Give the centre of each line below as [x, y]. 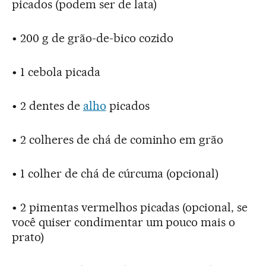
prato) [28, 237]
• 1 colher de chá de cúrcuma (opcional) [115, 174]
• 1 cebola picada [56, 72]
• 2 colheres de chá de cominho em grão [118, 140]
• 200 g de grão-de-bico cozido [93, 38]
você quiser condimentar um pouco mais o [124, 222]
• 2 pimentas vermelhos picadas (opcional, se [130, 208]
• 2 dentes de [47, 106]
